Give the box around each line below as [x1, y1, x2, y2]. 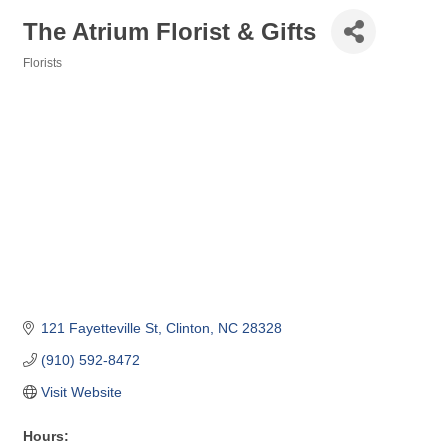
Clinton [165, 320, 210, 337]
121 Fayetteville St [40, 320, 158, 337]
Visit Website [40, 384, 122, 401]
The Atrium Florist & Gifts [23, 17, 316, 45]
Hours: [23, 428, 69, 445]
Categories [22, 70, 85, 83]
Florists [23, 56, 62, 70]
